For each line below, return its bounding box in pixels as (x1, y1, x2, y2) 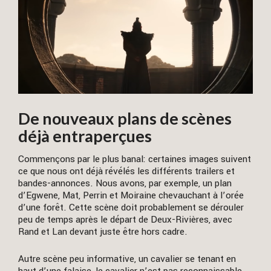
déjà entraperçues (18, 125, 152, 146)
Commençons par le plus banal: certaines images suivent (18, 152, 251, 166)
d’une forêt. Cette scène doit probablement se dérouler (18, 200, 244, 214)
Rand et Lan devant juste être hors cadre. (18, 224, 188, 238)
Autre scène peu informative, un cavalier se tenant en (18, 252, 236, 266)
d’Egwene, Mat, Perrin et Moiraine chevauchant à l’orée (18, 188, 244, 202)
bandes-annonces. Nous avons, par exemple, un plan (18, 176, 232, 190)
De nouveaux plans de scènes (18, 108, 232, 128)
